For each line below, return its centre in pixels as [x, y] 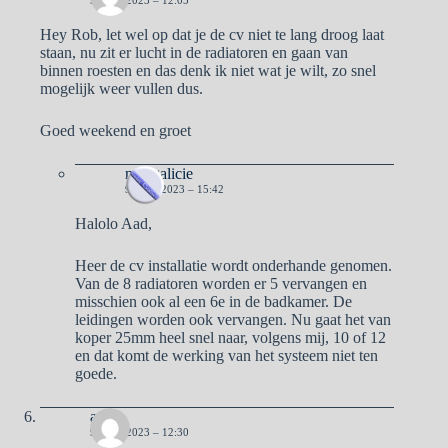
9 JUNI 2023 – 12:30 [139, 431]
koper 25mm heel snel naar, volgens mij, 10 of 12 [230, 337]
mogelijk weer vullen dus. [121, 88]
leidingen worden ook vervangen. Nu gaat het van [233, 319]
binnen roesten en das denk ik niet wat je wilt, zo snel [208, 70]
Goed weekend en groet [115, 130]
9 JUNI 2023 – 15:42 [174, 188]
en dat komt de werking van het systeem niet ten [226, 355]
